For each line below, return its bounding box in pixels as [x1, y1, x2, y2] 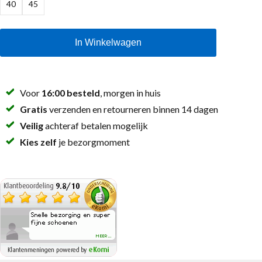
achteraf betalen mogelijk [43, 119, 148, 131]
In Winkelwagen [75, 37, 142, 47]
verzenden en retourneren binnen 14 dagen [47, 103, 218, 115]
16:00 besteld [42, 87, 100, 98]
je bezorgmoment [57, 136, 130, 147]
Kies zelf [20, 136, 57, 147]
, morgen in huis [100, 87, 161, 98]
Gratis [20, 103, 47, 115]
